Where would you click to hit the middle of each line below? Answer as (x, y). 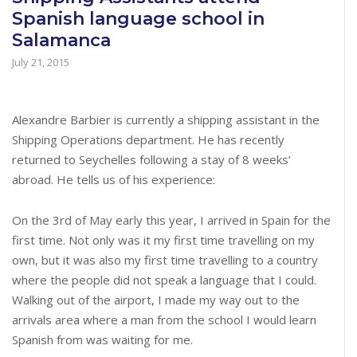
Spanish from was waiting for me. (102, 339)
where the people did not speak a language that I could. (164, 279)
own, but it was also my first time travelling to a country (165, 259)
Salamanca (61, 40)
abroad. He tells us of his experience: (114, 179)
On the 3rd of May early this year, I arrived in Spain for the (171, 220)
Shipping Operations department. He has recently (148, 139)
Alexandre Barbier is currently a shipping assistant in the (166, 119)
